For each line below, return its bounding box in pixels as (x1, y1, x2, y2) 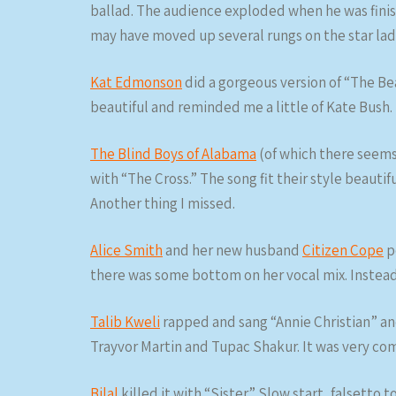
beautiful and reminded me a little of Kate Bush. (90, 97, 392, 117)
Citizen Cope (302, 240, 384, 260)
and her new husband (163, 240, 302, 260)
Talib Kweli (90, 312, 160, 331)
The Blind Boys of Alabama (90, 144, 256, 164)
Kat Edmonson (90, 72, 182, 92)
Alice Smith (90, 240, 163, 260)
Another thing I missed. (90, 194, 235, 213)
